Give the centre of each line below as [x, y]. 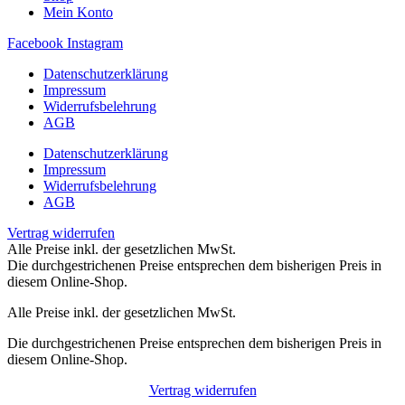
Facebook [35, 42]
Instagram [95, 42]
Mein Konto [78, 12]
